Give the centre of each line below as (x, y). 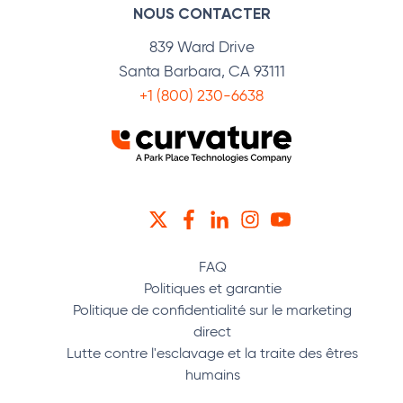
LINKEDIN (260, 217)
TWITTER (201, 217)
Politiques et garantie (212, 289)
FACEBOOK (238, 217)
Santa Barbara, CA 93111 (201, 71)
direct (212, 332)
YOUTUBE (324, 217)
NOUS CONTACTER (201, 13)
